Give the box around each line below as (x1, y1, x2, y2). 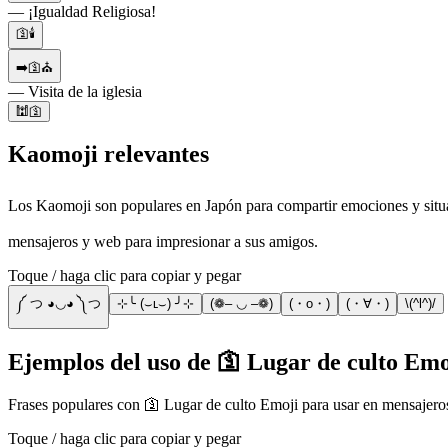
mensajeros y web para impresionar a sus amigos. (8, 233, 318, 251)
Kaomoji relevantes (8, 141, 209, 168)
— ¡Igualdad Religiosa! (8, 2, 156, 20)
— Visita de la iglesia (8, 82, 142, 100)
